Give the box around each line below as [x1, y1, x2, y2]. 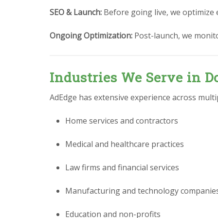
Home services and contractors [65, 115, 178, 126]
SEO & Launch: [50, 7, 102, 18]
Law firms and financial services [65, 162, 179, 173]
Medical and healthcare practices [65, 138, 184, 149]
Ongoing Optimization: [50, 30, 132, 41]
